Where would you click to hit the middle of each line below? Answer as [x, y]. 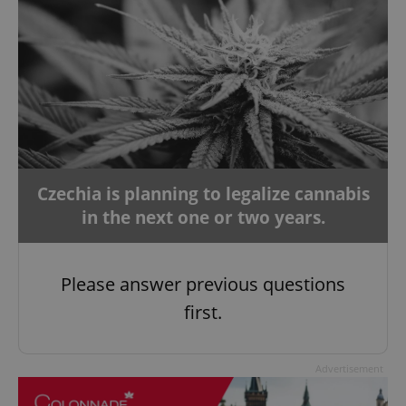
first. [203, 313]
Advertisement [349, 369]
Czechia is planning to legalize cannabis [203, 194]
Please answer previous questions [203, 285]
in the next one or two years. [203, 218]
